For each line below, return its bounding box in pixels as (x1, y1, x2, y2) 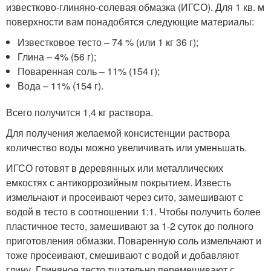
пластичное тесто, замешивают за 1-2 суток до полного (6, 219, 253, 233)
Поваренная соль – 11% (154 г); (18, 64, 160, 78)
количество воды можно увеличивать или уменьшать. (6, 140, 247, 154)
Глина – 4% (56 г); (18, 50, 97, 64)
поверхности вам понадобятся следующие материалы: (6, 15, 254, 28)
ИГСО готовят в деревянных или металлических (6, 161, 223, 175)
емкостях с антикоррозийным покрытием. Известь (6, 175, 231, 189)
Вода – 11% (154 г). (18, 79, 104, 93)
